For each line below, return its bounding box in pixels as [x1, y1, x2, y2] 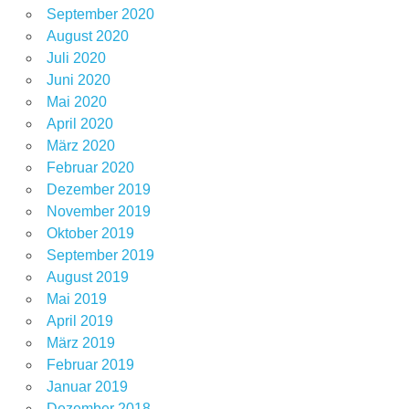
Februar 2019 [46, 357, 134, 373]
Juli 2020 [46, 50, 106, 67]
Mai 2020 [46, 94, 107, 110]
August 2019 [46, 269, 129, 286]
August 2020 [46, 28, 129, 45]
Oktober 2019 [46, 225, 134, 242]
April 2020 [46, 116, 113, 132]
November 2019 [46, 204, 151, 220]
